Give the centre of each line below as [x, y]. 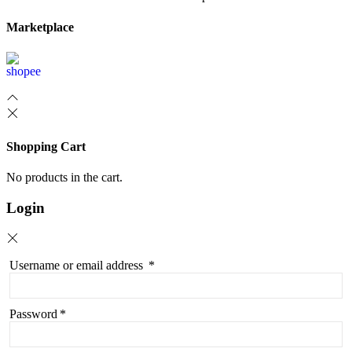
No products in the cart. [64, 178]
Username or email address [78, 265]
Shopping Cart [46, 146]
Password [33, 313]
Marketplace [40, 27]
